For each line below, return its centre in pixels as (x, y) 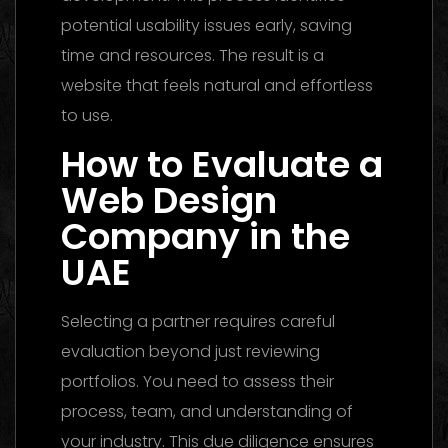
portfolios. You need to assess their (197, 381)
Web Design (169, 200)
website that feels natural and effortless (217, 85)
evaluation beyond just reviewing (190, 351)
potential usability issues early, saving (206, 25)
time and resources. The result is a (192, 55)
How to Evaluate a (222, 164)
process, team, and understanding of (207, 411)
